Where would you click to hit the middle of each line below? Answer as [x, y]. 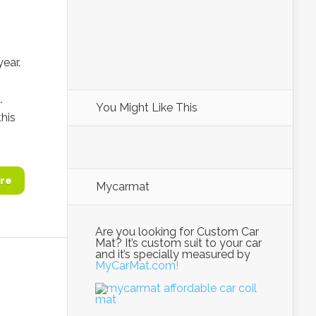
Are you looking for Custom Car [177, 232]
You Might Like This [147, 108]
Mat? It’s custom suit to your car [178, 243]
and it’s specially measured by [173, 254]
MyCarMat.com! [137, 266]
